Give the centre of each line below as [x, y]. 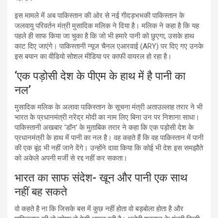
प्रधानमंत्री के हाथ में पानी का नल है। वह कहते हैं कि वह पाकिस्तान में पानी [109, 137]
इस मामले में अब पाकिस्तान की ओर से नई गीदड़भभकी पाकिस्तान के [100, 15]
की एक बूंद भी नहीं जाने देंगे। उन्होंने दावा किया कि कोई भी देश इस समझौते [109, 148]
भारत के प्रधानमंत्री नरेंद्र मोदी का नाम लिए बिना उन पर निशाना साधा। [107, 117]
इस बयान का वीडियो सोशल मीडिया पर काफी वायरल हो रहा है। [93, 56]
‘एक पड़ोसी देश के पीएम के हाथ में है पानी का [100, 76]
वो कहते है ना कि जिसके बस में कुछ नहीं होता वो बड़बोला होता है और [99, 209]
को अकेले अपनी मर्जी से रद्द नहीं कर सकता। [71, 158]
